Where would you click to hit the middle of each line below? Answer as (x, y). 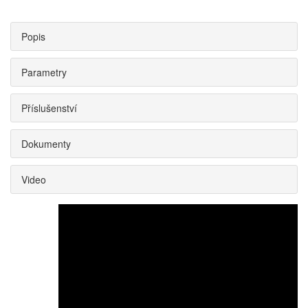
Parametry (44, 72)
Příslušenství (49, 108)
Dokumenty (46, 144)
